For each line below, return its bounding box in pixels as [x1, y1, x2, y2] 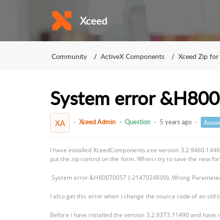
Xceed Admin [79, 117, 115, 127]
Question [125, 117, 150, 127]
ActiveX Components [101, 51, 165, 61]
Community [52, 51, 87, 61]
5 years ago [160, 117, 192, 127]
